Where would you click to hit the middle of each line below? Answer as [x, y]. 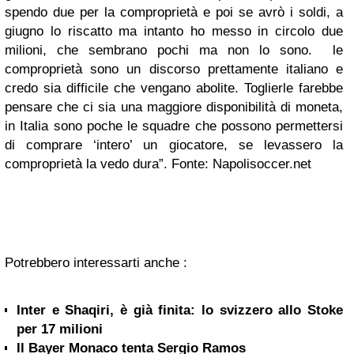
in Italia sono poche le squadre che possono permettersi [174, 126]
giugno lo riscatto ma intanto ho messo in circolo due [174, 31]
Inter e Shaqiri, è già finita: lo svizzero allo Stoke [180, 310]
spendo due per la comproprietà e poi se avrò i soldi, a [174, 12]
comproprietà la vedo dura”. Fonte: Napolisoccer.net [158, 164]
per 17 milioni [60, 329]
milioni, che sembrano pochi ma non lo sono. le [174, 50]
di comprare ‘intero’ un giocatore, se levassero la [174, 145]
